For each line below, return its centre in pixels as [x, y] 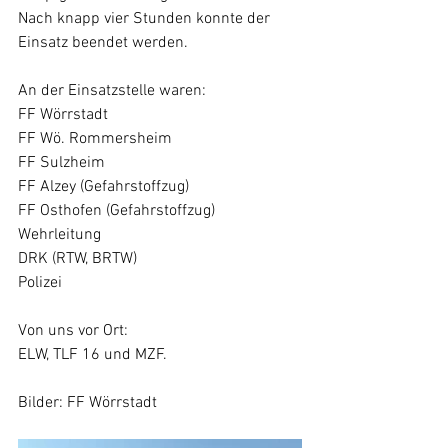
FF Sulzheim [61, 163]
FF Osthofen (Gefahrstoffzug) [116, 211]
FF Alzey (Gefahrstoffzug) [103, 187]
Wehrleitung [59, 235]
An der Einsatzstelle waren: [112, 91]
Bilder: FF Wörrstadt [87, 403]
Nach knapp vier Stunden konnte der [146, 19]
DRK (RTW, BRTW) [77, 259]
